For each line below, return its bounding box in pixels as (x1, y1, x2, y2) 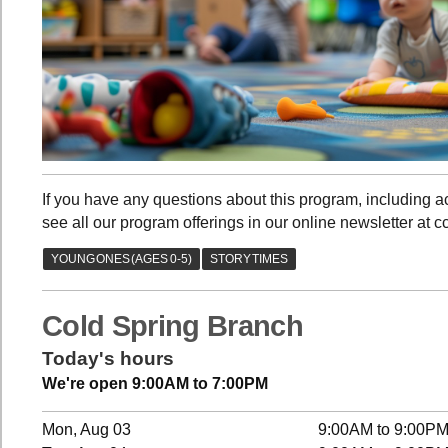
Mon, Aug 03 (42, 421, 132, 439)
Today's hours (42, 348, 174, 370)
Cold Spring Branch (42, 310, 303, 343)
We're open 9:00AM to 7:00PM (42, 375, 268, 393)
